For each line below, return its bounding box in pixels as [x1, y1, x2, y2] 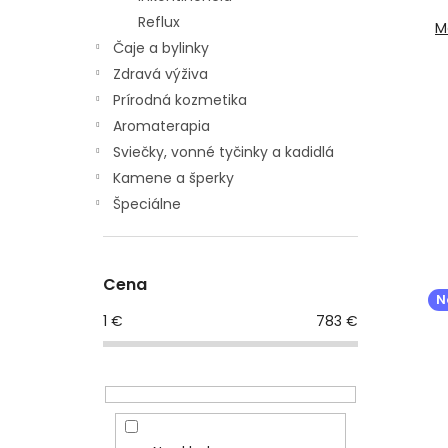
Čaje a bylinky [113, 38, 209, 58]
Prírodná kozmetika [113, 90, 247, 110]
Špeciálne [113, 194, 181, 214]
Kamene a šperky [113, 168, 234, 188]
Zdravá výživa [113, 64, 208, 84]
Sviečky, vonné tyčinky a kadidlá [113, 142, 334, 162]
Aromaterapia [113, 116, 210, 136]
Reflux [138, 12, 180, 32]
